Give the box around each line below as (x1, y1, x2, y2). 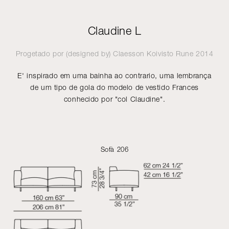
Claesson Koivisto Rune (113, 49, 194, 58)
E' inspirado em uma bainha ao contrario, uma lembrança (17, 71, 212, 80)
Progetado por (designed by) (15, 49, 113, 58)
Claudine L (87, 24, 142, 37)
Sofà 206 (100, 145, 129, 153)
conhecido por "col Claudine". (63, 95, 166, 103)
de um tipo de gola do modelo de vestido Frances (30, 83, 199, 91)
